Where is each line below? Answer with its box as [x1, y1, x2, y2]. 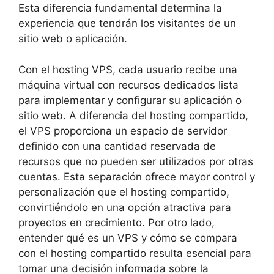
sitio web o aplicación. [18, 32, 127, 45]
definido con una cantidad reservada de [18, 139, 216, 152]
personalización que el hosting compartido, [18, 185, 229, 198]
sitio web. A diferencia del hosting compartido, [18, 109, 248, 122]
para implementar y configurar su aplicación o [18, 94, 242, 106]
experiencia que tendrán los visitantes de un [18, 17, 236, 30]
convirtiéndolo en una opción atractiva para [18, 201, 231, 213]
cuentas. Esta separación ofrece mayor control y [18, 170, 255, 183]
